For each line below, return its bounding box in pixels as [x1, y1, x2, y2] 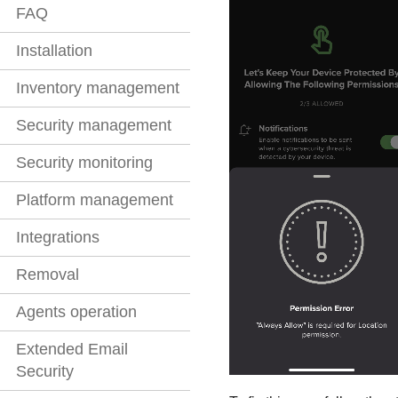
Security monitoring [16, 154, 153, 172]
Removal [16, 266, 79, 284]
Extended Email [16, 340, 128, 359]
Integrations [16, 228, 99, 247]
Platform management [16, 191, 173, 210]
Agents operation [16, 303, 137, 322]
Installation [16, 42, 92, 60]
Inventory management [16, 79, 179, 98]
